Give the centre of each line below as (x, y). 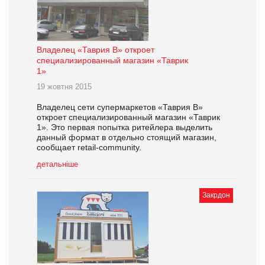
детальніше (57, 164)
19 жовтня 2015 (64, 86)
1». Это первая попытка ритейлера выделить (125, 127)
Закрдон (216, 195)
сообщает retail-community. (89, 147)
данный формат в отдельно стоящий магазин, (127, 137)
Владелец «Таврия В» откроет (96, 49)
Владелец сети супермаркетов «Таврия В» (120, 107)
